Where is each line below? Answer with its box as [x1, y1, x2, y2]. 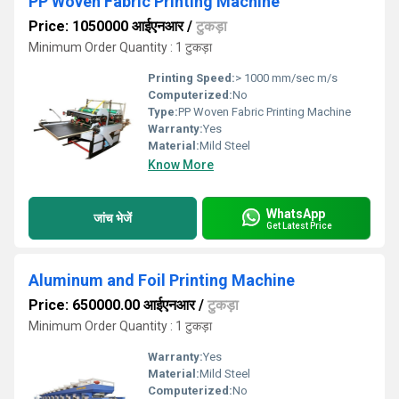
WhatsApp [266, 206, 325, 221]
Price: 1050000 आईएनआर [28, 18, 183, 35]
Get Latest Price [266, 220, 332, 231]
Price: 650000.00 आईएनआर [28, 297, 195, 313]
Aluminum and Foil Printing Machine [28, 271, 295, 289]
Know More [148, 158, 214, 172]
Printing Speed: [148, 71, 235, 85]
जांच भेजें [94, 210, 132, 225]
